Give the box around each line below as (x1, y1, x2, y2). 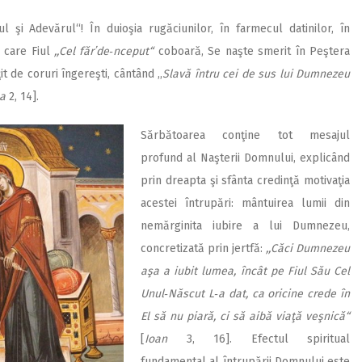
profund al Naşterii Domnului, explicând (141, 150, 350, 165)
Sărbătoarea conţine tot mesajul (141, 128, 350, 142)
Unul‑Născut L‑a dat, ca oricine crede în (141, 286, 350, 301)
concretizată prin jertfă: (141, 241, 266, 255)
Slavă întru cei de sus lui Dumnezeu (162, 66, 351, 81)
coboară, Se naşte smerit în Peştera (154, 44, 350, 58)
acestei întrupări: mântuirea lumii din (141, 196, 350, 210)
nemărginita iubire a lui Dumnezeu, (141, 218, 350, 233)
